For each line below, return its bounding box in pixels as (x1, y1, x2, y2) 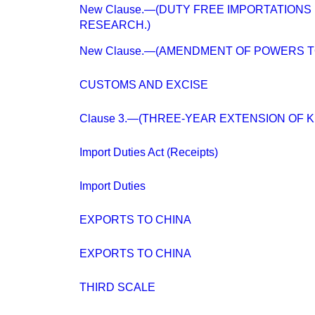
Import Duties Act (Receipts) (79, 146, 218, 158)
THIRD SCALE (79, 281, 155, 293)
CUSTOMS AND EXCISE (79, 79, 208, 91)
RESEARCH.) (79, 19, 150, 31)
